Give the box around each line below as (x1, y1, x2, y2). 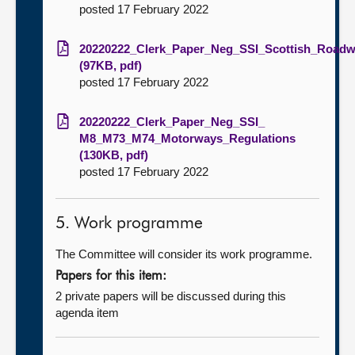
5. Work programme (55, 216, 203, 232)
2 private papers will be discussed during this (55, 289, 286, 303)
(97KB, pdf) (79, 59, 142, 72)
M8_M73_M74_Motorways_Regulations (79, 132, 296, 145)
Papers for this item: (55, 270, 166, 283)
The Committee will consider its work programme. (55, 247, 312, 261)
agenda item (55, 306, 119, 319)
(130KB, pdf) (79, 148, 148, 162)
